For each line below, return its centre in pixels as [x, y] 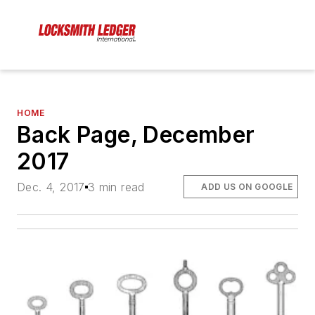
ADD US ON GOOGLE [247, 186]
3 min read [116, 187]
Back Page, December [136, 135]
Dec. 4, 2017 [51, 187]
